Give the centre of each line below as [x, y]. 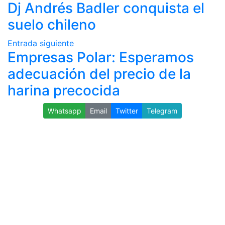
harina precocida [64, 90]
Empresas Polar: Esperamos [101, 57]
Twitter [127, 111]
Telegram [162, 111]
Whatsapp [65, 111]
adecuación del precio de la [99, 74]
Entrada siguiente [41, 43]
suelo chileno [52, 25]
